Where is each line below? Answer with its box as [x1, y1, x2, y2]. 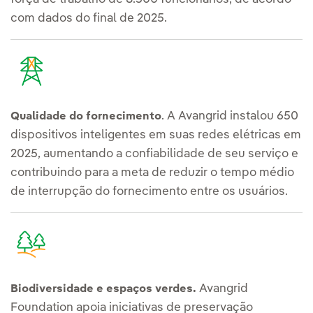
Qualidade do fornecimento [10, 110, 161, 122]
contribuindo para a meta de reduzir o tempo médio [10, 166, 294, 179]
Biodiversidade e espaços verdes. [10, 283, 199, 295]
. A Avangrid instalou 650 [161, 110, 298, 122]
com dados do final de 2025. [10, 12, 167, 24]
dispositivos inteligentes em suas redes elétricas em [10, 129, 301, 141]
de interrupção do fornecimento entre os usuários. [10, 185, 288, 198]
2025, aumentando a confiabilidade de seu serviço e [10, 147, 298, 160]
